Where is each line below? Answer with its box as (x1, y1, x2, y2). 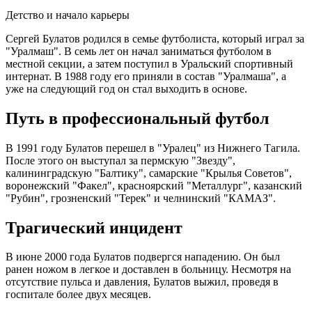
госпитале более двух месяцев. (6, 288, 151, 301)
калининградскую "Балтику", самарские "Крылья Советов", (6, 166, 292, 179)
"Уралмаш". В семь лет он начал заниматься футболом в (6, 45, 272, 57)
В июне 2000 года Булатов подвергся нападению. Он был (6, 251, 280, 263)
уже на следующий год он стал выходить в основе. (6, 82, 247, 95)
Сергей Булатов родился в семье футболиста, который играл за (6, 32, 304, 45)
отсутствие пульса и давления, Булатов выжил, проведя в (6, 276, 279, 288)
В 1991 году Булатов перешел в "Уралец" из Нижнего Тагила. (6, 141, 300, 154)
